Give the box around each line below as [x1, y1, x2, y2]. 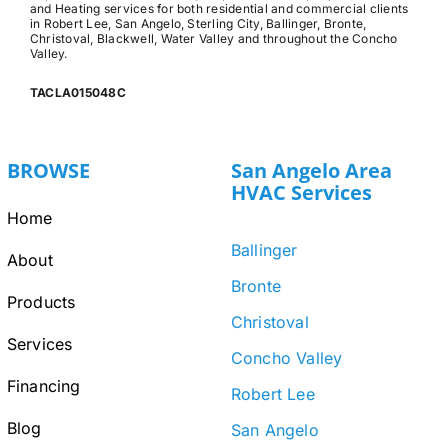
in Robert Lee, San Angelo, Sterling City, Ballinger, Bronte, [30, 16, 367, 32]
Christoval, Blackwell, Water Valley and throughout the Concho [30, 31, 398, 47]
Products [6, 292, 76, 313]
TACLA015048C [30, 85, 126, 101]
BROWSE [6, 157, 90, 185]
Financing [6, 376, 81, 397]
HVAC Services [230, 179, 372, 207]
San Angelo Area [230, 157, 392, 185]
